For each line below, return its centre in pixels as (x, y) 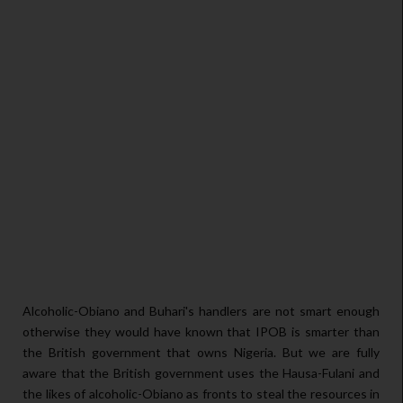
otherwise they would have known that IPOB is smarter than (201, 332)
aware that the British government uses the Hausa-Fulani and (201, 373)
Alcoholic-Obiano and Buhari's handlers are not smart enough (201, 311)
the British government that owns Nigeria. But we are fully (201, 353)
